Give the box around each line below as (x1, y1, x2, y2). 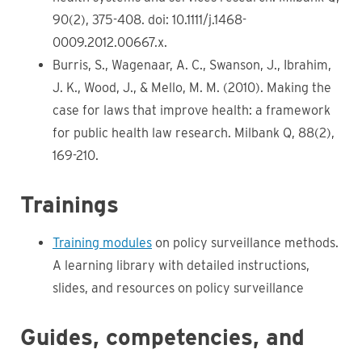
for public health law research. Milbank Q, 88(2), (53, 125, 335, 141)
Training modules (53, 235, 152, 250)
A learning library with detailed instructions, (53, 258, 309, 273)
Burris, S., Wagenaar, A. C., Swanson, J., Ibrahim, (53, 57, 331, 73)
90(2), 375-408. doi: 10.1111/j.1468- (53, 12, 246, 27)
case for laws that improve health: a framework (53, 103, 330, 118)
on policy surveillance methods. (152, 235, 339, 250)
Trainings (20, 191, 119, 218)
